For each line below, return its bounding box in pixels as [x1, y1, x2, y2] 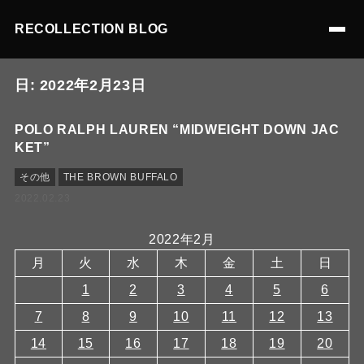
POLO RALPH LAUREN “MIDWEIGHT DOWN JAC [14, 123, 340, 136]
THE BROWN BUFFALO [63, 171, 178, 183]
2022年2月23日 [39, 77, 146, 93]
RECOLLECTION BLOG [14, 22, 168, 36]
